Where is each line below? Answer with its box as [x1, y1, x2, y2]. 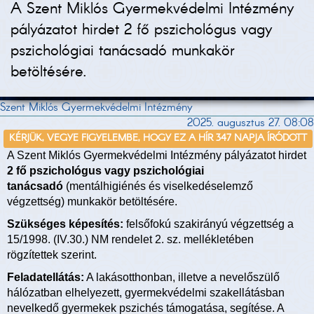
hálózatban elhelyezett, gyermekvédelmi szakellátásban [7, 287, 285, 299]
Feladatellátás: [7, 271, 84, 284]
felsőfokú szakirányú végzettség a [123, 218, 294, 231]
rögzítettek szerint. [7, 249, 97, 261]
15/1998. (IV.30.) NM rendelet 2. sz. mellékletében [7, 233, 254, 246]
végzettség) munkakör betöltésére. [7, 196, 177, 208]
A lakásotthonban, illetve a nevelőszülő [84, 271, 280, 284]
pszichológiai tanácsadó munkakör [11, 40, 235, 63]
